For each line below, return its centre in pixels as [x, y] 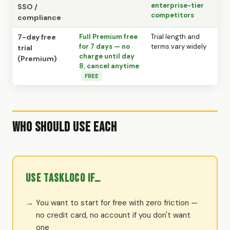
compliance [39, 17]
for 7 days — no [104, 46]
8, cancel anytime [109, 66]
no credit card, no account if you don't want [113, 215]
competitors [172, 15]
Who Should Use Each [65, 127]
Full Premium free [108, 36]
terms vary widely [179, 46]
